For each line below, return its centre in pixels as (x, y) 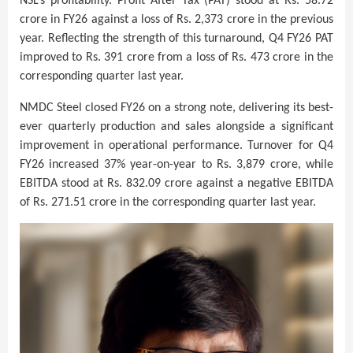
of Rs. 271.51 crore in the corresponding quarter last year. (168, 202)
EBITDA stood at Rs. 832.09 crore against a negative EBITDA (176, 183)
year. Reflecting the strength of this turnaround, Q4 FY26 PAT (176, 38)
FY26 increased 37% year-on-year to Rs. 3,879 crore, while (176, 164)
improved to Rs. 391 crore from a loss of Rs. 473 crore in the (176, 57)
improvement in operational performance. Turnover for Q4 (176, 145)
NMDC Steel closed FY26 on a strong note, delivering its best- (176, 108)
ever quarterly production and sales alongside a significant (176, 126)
